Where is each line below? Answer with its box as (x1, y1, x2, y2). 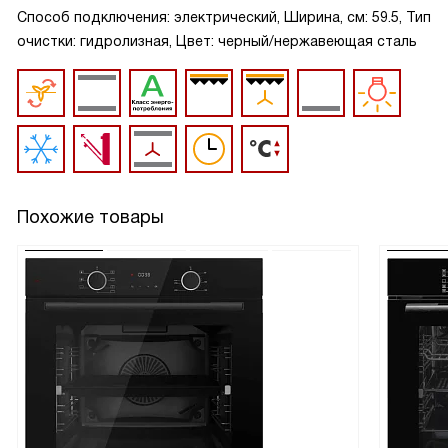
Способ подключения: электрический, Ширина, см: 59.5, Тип (17, 9, 431, 25)
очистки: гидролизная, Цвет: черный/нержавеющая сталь (17, 33, 417, 49)
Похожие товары (17, 207, 164, 227)
